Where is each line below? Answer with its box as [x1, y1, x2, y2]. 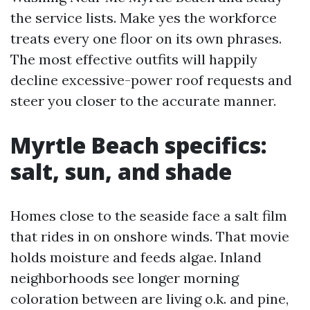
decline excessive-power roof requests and [10, 71, 292, 89]
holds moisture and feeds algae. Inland [10, 248, 262, 266]
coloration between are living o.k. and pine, [10, 290, 289, 307]
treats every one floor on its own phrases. [10, 30, 282, 47]
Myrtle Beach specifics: [10, 130, 267, 160]
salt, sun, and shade [10, 156, 232, 186]
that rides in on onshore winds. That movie [10, 228, 289, 245]
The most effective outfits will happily [10, 51, 257, 68]
